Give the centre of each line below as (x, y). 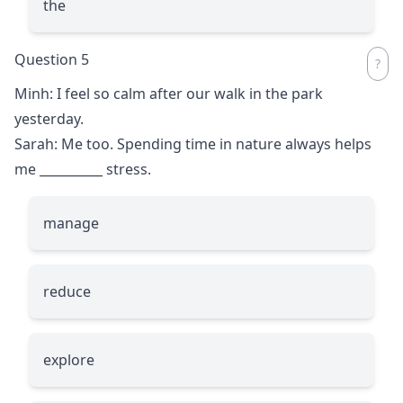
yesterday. (49, 118)
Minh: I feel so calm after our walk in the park (169, 93)
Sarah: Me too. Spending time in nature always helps (193, 143)
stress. (127, 169)
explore (69, 359)
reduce (67, 291)
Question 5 (52, 59)
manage (71, 223)
